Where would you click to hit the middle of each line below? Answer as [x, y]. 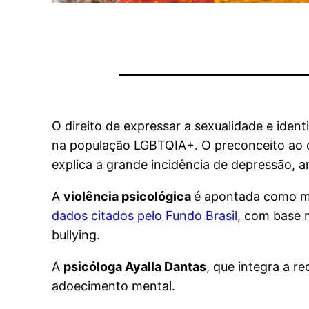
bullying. [78, 235]
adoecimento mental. [114, 286]
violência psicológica [129, 197]
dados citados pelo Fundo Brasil [145, 216]
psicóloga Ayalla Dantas [135, 267]
